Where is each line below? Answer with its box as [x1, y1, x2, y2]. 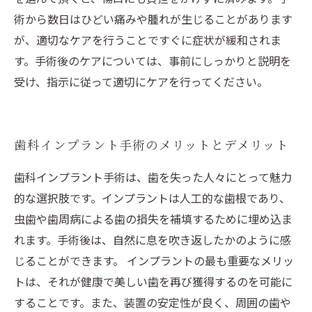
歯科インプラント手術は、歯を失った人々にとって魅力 [14, 169, 292, 185]
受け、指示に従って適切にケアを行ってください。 [14, 73, 268, 90]
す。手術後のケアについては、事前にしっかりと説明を [14, 52, 291, 69]
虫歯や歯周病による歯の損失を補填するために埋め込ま [14, 210, 292, 227]
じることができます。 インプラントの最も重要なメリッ [14, 252, 294, 269]
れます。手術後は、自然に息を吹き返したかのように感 [14, 231, 291, 248]
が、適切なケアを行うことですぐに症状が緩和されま [14, 31, 281, 48]
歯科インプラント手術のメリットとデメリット [14, 136, 289, 153]
